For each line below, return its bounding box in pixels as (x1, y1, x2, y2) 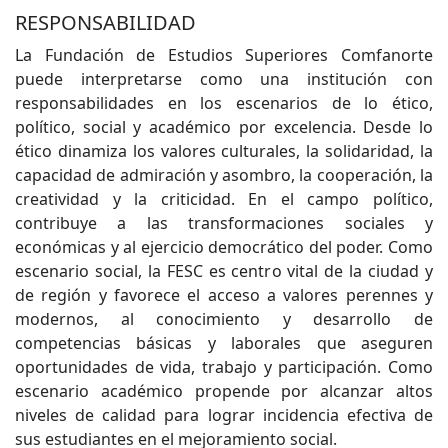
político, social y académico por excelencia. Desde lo (15, 115, 433, 138)
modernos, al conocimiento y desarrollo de (15, 307, 433, 330)
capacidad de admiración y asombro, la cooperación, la (15, 163, 433, 186)
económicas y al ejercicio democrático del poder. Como (15, 235, 433, 258)
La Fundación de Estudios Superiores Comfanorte (15, 43, 433, 66)
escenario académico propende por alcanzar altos (15, 379, 433, 402)
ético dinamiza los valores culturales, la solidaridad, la (15, 139, 433, 162)
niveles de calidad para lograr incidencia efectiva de (15, 403, 433, 426)
